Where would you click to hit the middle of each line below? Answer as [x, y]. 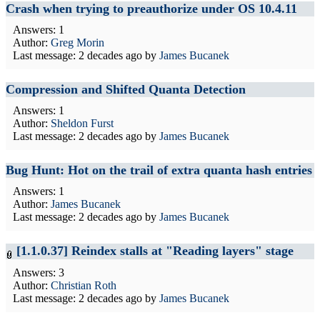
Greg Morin [77, 42]
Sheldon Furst [82, 123]
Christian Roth [84, 285]
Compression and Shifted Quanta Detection [126, 89]
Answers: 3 [39, 272]
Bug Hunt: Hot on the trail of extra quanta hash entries [159, 170]
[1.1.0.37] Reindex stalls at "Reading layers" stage [155, 250]
